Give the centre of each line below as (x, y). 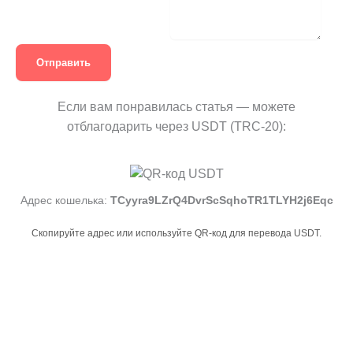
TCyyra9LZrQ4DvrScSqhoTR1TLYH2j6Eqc (221, 201)
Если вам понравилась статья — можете (176, 107)
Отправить (63, 63)
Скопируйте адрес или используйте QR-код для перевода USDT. (176, 234)
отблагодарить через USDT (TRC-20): (176, 127)
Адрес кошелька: (65, 201)
